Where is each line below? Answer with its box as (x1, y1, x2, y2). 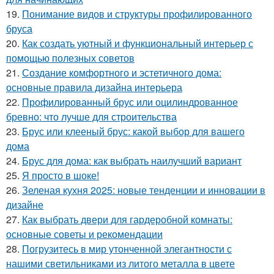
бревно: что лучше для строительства (6, 109, 177, 124)
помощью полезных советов (6, 51, 135, 65)
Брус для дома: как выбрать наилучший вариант (22, 154, 242, 168)
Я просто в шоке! (22, 168, 99, 182)
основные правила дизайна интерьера (6, 80, 182, 94)
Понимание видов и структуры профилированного (22, 7, 252, 21)
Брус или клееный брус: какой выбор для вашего (22, 124, 245, 138)
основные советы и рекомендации (6, 227, 163, 241)
